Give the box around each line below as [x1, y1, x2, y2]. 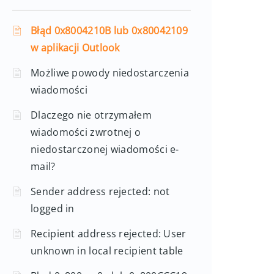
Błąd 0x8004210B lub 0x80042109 [31, 24, 188, 37]
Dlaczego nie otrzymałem [31, 108, 152, 122]
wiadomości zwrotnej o [31, 125, 141, 139]
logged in [31, 202, 75, 215]
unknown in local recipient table [31, 244, 183, 257]
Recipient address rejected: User [31, 227, 187, 240]
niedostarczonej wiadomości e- [31, 143, 179, 156]
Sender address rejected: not [31, 185, 170, 198]
